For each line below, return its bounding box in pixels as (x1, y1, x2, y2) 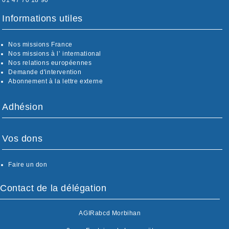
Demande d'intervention (8, 68, 82, 76)
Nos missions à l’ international (8, 50, 102, 58)
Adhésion (2, 102, 43, 112)
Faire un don (8, 161, 48, 169)
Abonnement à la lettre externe (8, 78, 103, 85)
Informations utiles (2, 13, 83, 24)
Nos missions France (8, 41, 73, 49)
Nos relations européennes (8, 59, 92, 67)
